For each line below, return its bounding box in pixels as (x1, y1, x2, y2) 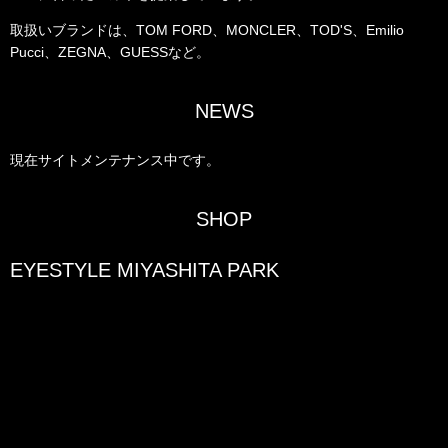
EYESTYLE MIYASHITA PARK (10, 259, 279, 281)
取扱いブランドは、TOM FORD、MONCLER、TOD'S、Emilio (10, 22, 404, 38)
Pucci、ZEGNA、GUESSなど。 (10, 44, 210, 60)
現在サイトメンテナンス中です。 (10, 152, 220, 168)
